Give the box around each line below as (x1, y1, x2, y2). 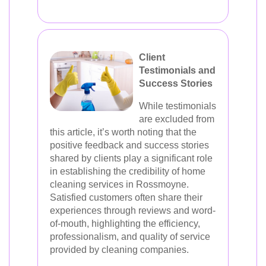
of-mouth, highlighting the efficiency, (50, 218, 200, 229)
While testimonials (139, 100, 216, 111)
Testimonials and (139, 65, 216, 75)
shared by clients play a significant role (50, 153, 213, 163)
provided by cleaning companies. (50, 244, 189, 255)
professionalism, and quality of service (50, 231, 210, 242)
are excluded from (139, 113, 214, 124)
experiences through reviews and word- (50, 205, 216, 216)
